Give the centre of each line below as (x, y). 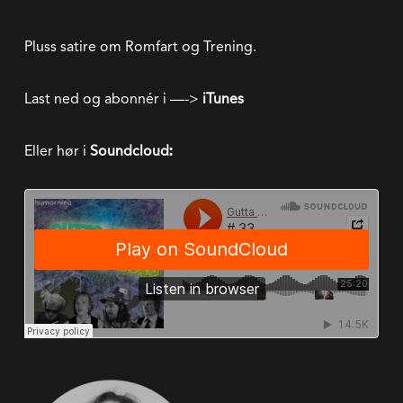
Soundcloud (129, 151)
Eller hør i (57, 151)
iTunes (223, 99)
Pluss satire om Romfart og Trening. (140, 47)
